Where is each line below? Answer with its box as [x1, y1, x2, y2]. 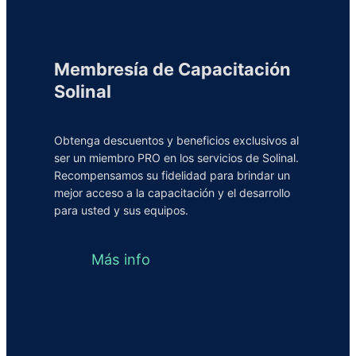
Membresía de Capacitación [54, 59, 291, 80]
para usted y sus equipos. [54, 203, 188, 217]
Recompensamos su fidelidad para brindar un [54, 168, 290, 182]
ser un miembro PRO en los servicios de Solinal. [54, 150, 299, 164]
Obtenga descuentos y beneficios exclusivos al [54, 133, 299, 147]
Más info [91, 250, 150, 269]
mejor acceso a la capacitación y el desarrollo [54, 185, 290, 199]
